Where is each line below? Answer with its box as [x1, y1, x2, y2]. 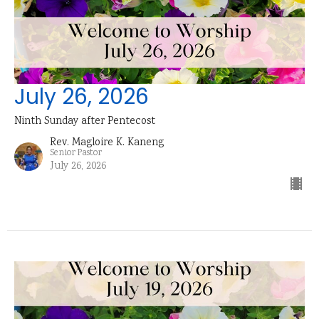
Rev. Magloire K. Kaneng [50, 135, 164, 152]
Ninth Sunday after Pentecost [14, 114, 155, 130]
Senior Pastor [50, 147, 102, 161]
